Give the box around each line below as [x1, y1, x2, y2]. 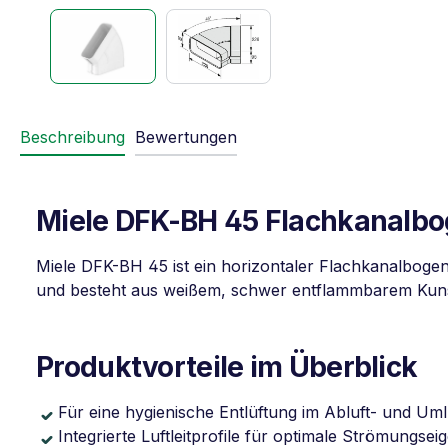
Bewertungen [135, 127, 237, 147]
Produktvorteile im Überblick [36, 350, 418, 384]
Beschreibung [20, 127, 125, 147]
